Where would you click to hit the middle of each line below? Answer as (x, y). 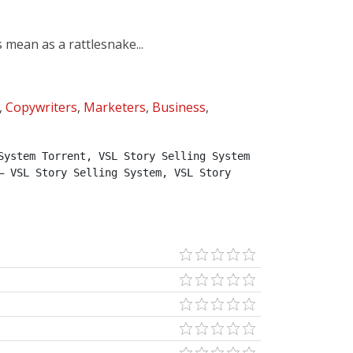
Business (179, 107)
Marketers (115, 107)
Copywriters (41, 107)
